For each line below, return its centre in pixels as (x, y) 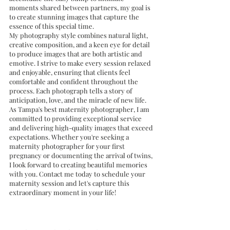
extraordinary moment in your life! (63, 192)
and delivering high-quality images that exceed (82, 128)
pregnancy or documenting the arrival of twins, (82, 155)
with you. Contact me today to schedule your (78, 174)
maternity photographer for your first (68, 146)
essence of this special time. (52, 26)
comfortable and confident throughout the (74, 81)
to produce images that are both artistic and (76, 54)
